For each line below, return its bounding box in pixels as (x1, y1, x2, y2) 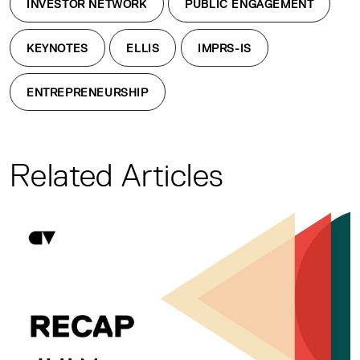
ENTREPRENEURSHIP (27, 85, 149, 99)
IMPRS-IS (198, 41, 252, 55)
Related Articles (10, 156, 224, 194)
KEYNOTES (27, 41, 88, 55)
